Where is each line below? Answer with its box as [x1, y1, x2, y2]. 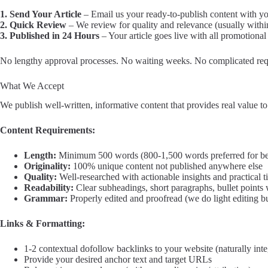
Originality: [24, 161, 71, 172]
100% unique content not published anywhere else [71, 161, 263, 172]
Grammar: [24, 193, 68, 204]
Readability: [24, 182, 74, 193]
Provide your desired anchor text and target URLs [24, 254, 212, 265]
